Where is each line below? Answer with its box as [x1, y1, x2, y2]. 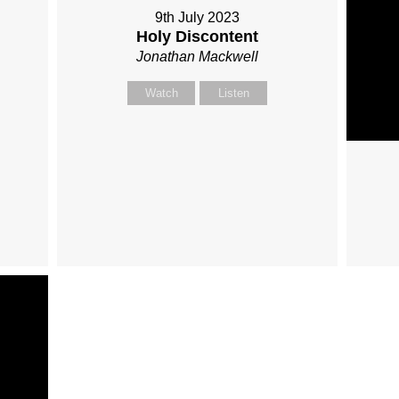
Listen [217, 85, 249, 100]
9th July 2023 [155, 9, 240, 25]
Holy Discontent [136, 27, 259, 45]
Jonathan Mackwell [136, 48, 259, 64]
